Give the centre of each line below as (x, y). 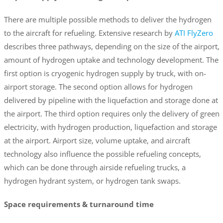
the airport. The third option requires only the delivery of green (111, 114)
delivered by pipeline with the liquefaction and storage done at (111, 100)
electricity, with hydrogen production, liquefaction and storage (110, 127)
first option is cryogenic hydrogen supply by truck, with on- (105, 73)
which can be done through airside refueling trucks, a (95, 167)
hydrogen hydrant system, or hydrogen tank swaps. (92, 181)
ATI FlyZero (194, 33)
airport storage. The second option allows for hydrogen (98, 87)
